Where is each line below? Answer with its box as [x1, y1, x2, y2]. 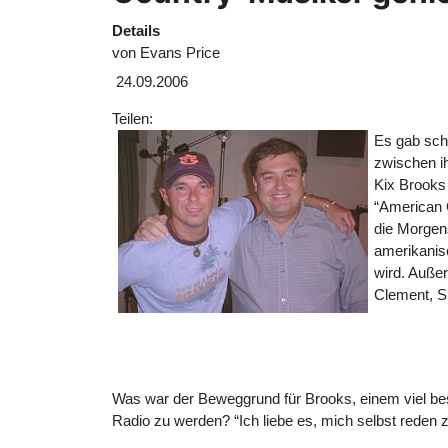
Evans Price [140, 43, 220, 61]
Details [112, 21, 160, 39]
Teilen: [112, 110, 157, 128]
